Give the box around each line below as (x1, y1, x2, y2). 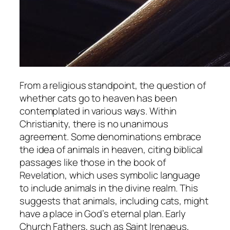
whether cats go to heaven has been (20, 91, 177, 105)
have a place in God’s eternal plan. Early (20, 207, 186, 221)
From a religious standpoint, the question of (20, 79, 206, 92)
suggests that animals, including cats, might (20, 194, 208, 208)
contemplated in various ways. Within (20, 104, 177, 118)
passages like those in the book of (20, 156, 166, 169)
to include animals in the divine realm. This (20, 181, 198, 195)
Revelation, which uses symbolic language (20, 168, 200, 182)
